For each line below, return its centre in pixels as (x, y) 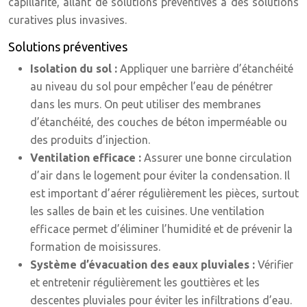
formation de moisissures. (95, 247)
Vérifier (275, 265)
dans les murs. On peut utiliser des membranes (146, 104)
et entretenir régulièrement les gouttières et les (145, 282)
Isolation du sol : (75, 69)
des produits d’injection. (90, 140)
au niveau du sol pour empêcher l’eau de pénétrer (151, 86)
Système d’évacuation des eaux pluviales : (144, 265)
